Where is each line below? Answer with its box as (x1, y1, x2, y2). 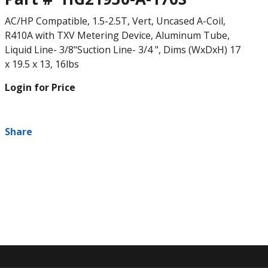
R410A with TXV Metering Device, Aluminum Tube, (4, 29, 230, 42)
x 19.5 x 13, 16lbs (4, 57, 79, 71)
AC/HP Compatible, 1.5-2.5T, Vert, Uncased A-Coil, (4, 14, 226, 28)
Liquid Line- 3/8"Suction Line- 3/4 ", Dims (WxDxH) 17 (4, 43, 240, 56)
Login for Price (4, 81, 75, 94)
